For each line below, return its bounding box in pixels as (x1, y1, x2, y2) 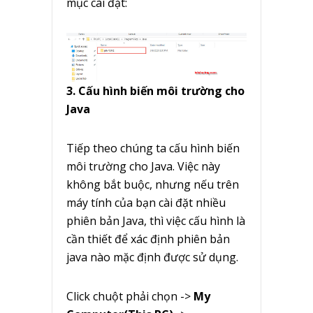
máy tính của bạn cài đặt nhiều (66, 194, 226, 210)
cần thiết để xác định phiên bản (66, 231, 230, 247)
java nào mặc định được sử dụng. (66, 249, 238, 265)
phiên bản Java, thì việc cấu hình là (66, 212, 245, 228)
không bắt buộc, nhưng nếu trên (66, 176, 239, 192)
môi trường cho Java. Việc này (66, 158, 220, 174)
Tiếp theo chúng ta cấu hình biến (66, 140, 240, 156)
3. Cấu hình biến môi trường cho (66, 82, 245, 99)
